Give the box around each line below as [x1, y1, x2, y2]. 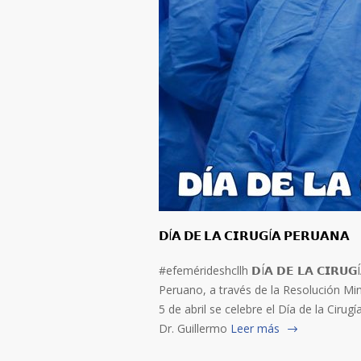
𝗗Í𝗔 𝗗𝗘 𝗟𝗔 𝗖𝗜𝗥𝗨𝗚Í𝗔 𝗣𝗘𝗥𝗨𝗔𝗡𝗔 [159, 228, 350, 244]
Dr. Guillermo [159, 321, 227, 337]
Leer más [230, 321, 280, 337]
